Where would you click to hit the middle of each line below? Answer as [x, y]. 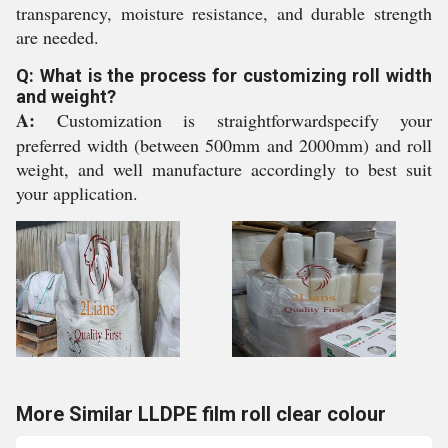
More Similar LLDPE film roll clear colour [201, 414]
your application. [77, 193]
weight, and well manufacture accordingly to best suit [224, 169]
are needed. [57, 37]
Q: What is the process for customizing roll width [224, 75]
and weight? [66, 96]
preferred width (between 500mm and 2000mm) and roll [224, 145]
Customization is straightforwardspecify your [233, 120]
